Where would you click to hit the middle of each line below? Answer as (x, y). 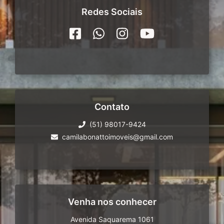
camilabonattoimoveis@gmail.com (117, 137)
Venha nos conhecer (112, 202)
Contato (112, 107)
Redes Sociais (112, 12)
